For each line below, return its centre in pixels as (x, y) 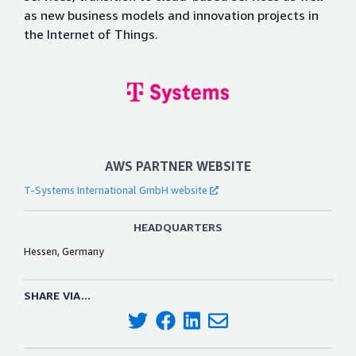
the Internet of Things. (91, 34)
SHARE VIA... (57, 295)
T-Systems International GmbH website (116, 190)
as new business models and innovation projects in (171, 15)
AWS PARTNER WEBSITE (178, 166)
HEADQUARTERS (178, 227)
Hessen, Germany (64, 251)
